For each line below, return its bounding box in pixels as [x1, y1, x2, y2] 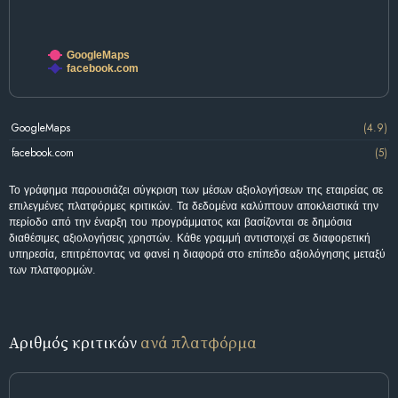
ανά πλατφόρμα [140, 331, 257, 354]
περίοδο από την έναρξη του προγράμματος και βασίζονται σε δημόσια [9, 214, 352, 231]
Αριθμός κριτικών [9, 331, 140, 354]
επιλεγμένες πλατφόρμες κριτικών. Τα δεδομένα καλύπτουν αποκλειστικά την [9, 198, 378, 215]
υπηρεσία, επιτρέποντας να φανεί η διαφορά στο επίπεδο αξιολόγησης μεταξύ [9, 246, 386, 263]
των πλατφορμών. [9, 262, 96, 279]
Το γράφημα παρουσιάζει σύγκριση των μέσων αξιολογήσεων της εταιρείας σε [9, 182, 383, 199]
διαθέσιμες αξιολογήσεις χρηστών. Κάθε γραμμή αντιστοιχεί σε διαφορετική [9, 230, 370, 247]
